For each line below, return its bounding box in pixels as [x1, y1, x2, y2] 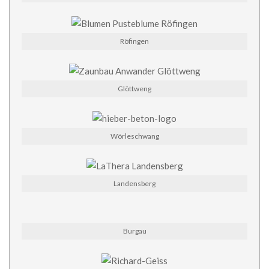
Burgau [122, 226, 147, 236]
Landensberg [113, 179, 156, 189]
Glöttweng [118, 84, 151, 94]
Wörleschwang [110, 131, 159, 141]
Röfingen [120, 37, 149, 46]
